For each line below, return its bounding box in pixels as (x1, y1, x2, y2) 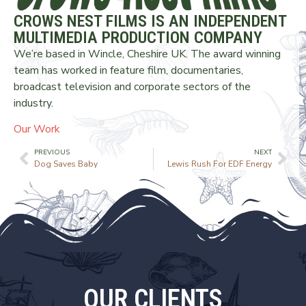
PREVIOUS (34, 147, 70, 157)
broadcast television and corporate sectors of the (14, 79, 251, 95)
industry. (14, 96, 53, 111)
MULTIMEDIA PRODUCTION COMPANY (14, 28, 262, 48)
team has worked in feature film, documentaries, (14, 63, 243, 79)
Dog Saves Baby (34, 158, 98, 169)
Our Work (14, 122, 60, 137)
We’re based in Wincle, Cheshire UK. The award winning (14, 46, 281, 62)
